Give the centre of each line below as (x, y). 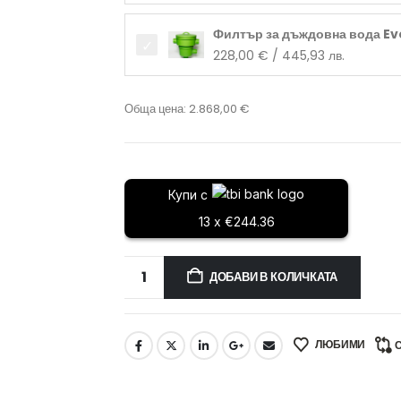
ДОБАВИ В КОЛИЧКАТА (273, 277)
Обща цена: (157, 108)
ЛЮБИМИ (341, 344)
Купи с (188, 194)
